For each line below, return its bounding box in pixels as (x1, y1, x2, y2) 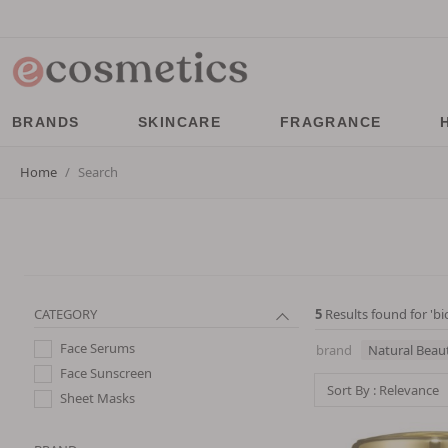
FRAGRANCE (279, 114, 382, 130)
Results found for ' (325, 304, 433, 323)
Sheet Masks (60, 388, 135, 407)
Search (78, 162, 118, 181)
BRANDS (12, 114, 80, 130)
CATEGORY (34, 304, 97, 323)
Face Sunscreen (60, 363, 152, 382)
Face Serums (60, 338, 135, 357)
